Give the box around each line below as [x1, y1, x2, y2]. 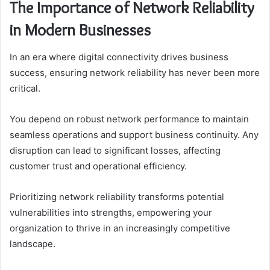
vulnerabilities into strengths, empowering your [10, 206, 212, 218]
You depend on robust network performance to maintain [10, 113, 249, 125]
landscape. [10, 237, 55, 250]
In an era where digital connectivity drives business [10, 51, 228, 63]
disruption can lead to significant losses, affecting [10, 144, 221, 156]
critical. [10, 82, 40, 94]
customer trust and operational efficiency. [10, 160, 187, 172]
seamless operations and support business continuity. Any [10, 128, 259, 140]
